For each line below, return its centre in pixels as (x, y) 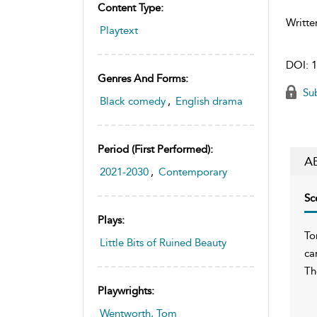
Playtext (119, 30)
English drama (209, 101)
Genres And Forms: (143, 78)
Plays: (111, 220)
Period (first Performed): (155, 149)
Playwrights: (126, 290)
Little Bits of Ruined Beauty (163, 242)
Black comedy (133, 101)
